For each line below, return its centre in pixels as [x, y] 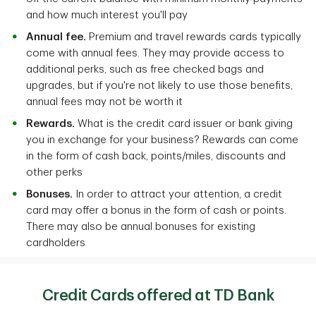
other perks [54, 173]
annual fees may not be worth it [104, 102]
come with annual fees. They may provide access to [155, 54]
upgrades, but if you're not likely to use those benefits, [159, 86]
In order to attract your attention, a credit [177, 195]
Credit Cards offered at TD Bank [158, 296]
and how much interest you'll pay [107, 16]
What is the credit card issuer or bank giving [184, 124]
